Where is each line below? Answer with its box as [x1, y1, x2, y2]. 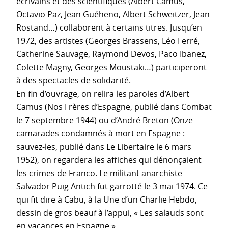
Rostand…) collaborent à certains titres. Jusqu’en [16, 21, 202, 33]
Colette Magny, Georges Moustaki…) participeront [16, 61, 207, 73]
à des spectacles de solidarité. [16, 74, 131, 86]
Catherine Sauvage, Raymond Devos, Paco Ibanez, [16, 48, 207, 60]
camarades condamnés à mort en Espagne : [16, 127, 185, 139]
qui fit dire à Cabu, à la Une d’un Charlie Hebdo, [16, 193, 197, 205]
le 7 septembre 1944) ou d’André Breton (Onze [16, 114, 193, 126]
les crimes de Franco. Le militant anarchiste [16, 167, 182, 179]
